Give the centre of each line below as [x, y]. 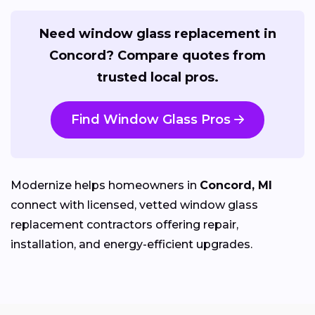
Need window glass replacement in [157, 33]
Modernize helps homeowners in [105, 185]
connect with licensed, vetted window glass [134, 205]
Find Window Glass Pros [151, 119]
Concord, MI [236, 185]
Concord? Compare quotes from [157, 55]
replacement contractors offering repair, [124, 224]
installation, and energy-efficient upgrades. [131, 244]
